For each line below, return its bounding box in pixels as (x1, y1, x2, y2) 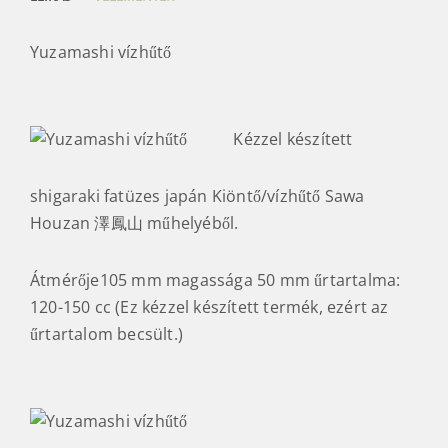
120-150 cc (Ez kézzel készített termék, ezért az (30, 295, 389, 318)
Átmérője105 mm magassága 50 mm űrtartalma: (30, 268, 401, 291)
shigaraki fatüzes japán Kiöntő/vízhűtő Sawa (30, 184, 365, 207)
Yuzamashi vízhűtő (30, 40, 172, 63)
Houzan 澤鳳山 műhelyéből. (30, 211, 239, 234)
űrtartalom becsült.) (30, 322, 183, 345)
